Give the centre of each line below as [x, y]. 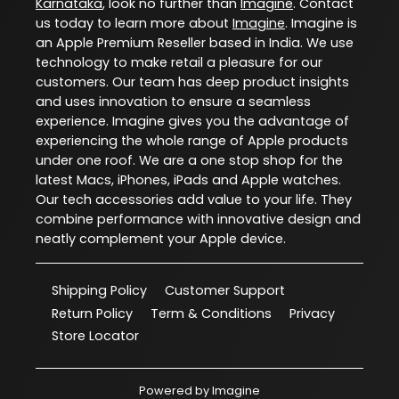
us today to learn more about [134, 23]
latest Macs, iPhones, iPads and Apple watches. [188, 179]
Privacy [312, 313]
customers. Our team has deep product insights [192, 81]
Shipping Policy [99, 290]
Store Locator [95, 336]
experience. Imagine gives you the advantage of [192, 121]
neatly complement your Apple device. [161, 238]
